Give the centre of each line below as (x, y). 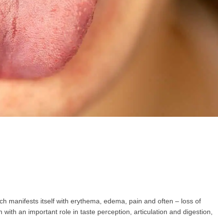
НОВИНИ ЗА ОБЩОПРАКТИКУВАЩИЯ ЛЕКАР (109, 87)
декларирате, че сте (66, 124)
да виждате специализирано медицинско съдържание (110, 113)
